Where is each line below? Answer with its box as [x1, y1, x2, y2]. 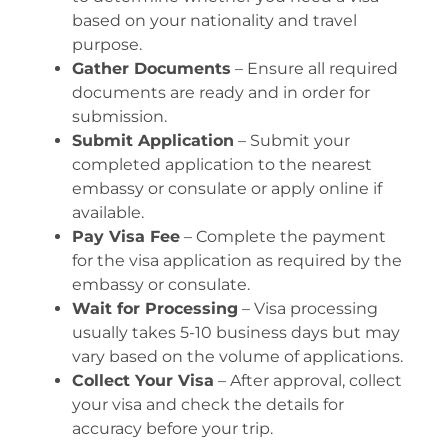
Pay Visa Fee [72, 226, 180, 246]
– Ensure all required [231, 58, 398, 78]
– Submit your [234, 130, 350, 150]
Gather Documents [72, 58, 231, 78]
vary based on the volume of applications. [72, 346, 403, 366]
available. [72, 202, 144, 222]
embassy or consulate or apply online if [72, 178, 382, 198]
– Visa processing [238, 298, 378, 318]
